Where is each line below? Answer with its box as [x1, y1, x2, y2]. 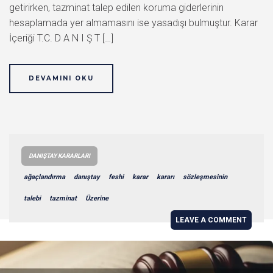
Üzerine [85, 194, 108, 203]
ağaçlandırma [24, 173, 65, 182]
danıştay [74, 173, 100, 182]
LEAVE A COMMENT [175, 216, 247, 225]
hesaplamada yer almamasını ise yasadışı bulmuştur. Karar [9, 17, 258, 29]
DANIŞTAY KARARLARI [29, 152, 90, 160]
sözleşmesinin [183, 173, 227, 182]
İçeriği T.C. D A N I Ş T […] [9, 32, 113, 44]
